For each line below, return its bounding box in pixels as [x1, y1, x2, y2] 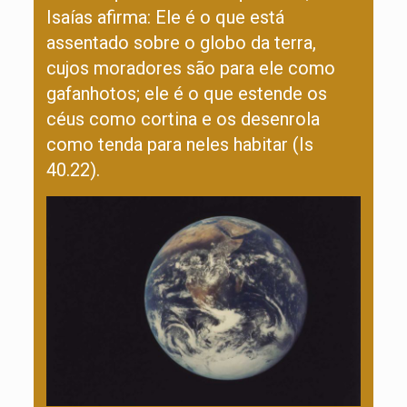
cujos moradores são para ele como [45, 57, 335, 79]
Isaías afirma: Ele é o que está [45, 6, 284, 28]
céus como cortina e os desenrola [45, 108, 320, 130]
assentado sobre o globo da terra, [45, 32, 316, 54]
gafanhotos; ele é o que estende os [45, 83, 327, 104]
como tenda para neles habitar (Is [45, 134, 313, 155]
